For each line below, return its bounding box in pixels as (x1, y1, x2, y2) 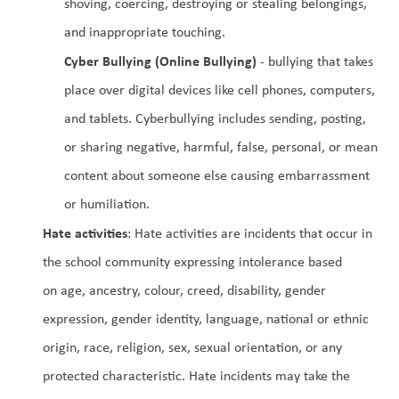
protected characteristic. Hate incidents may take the (43, 366, 350, 385)
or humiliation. (64, 194, 150, 213)
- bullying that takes (256, 52, 373, 70)
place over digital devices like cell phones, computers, (64, 80, 375, 99)
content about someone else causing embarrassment (64, 166, 370, 184)
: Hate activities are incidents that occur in (127, 224, 372, 242)
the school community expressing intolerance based (43, 252, 342, 271)
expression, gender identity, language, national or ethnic (43, 309, 369, 328)
